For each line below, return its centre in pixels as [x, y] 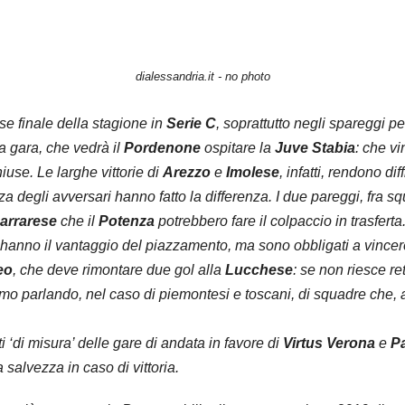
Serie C [191, 124]
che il [78, 221]
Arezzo [187, 173]
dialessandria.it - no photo [202, 77]
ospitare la [238, 148]
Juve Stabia [315, 148]
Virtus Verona [329, 344]
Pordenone [162, 148]
